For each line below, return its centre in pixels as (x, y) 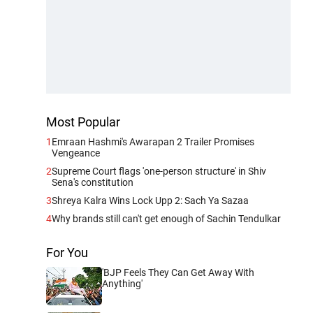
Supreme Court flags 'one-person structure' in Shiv (159, 171)
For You (67, 252)
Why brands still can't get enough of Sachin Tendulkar (166, 218)
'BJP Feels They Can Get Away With (178, 272)
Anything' (122, 283)
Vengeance (76, 153)
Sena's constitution (93, 182)
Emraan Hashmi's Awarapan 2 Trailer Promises (153, 141)
